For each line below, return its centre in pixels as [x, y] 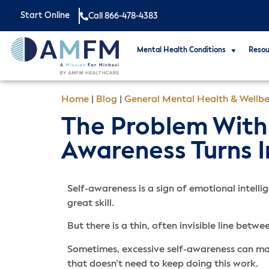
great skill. [92, 203]
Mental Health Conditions [181, 50]
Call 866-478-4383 [123, 16]
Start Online [45, 15]
